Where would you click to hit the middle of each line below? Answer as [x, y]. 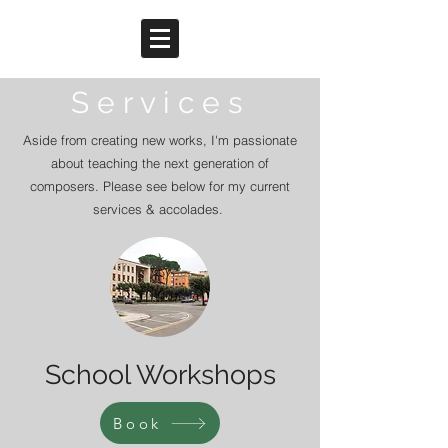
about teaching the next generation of [160, 163]
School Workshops [160, 374]
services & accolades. [160, 209]
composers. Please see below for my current [160, 186]
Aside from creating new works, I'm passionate [160, 140]
